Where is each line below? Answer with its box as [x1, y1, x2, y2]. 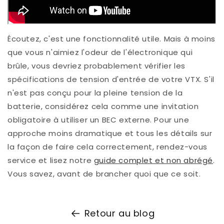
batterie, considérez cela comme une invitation [7, 101, 199, 112]
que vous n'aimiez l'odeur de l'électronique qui [7, 47, 193, 58]
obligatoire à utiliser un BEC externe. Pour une [7, 114, 189, 125]
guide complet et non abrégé [93, 155, 213, 166]
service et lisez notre [7, 155, 94, 166]
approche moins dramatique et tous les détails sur [7, 128, 212, 139]
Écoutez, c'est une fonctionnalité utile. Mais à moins [7, 33, 215, 44]
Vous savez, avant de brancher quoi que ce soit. [7, 168, 201, 179]
